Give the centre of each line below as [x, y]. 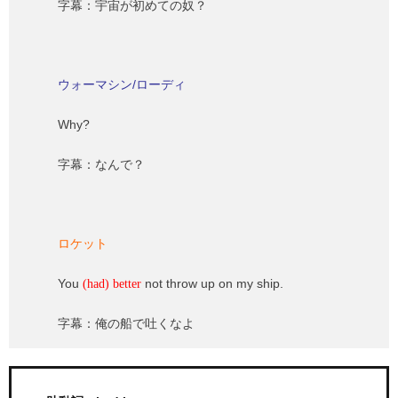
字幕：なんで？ [101, 164]
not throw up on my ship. [212, 283]
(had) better [112, 284]
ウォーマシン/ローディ [122, 84]
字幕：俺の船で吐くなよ [126, 323]
